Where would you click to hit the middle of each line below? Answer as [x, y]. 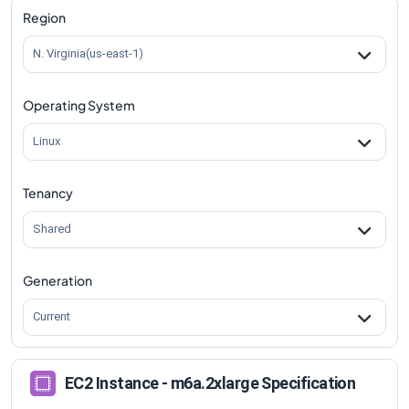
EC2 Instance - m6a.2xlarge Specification [210, 383]
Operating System [79, 105]
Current [52, 317]
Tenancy [48, 192]
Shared [52, 229]
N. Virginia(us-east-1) [88, 54]
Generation [58, 280]
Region [44, 17]
